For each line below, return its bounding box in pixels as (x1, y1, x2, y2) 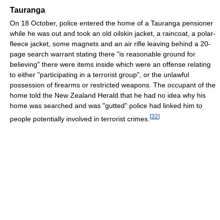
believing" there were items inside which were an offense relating (10, 60, 211, 69)
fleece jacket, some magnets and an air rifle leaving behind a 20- (10, 40, 211, 48)
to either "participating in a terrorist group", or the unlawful (10, 71, 189, 79)
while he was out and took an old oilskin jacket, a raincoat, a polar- (10, 29, 216, 38)
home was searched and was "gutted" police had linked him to (10, 102, 202, 110)
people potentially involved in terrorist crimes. (10, 114, 150, 123)
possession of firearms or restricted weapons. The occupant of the (10, 81, 216, 89)
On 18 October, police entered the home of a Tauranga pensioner (10, 19, 213, 27)
